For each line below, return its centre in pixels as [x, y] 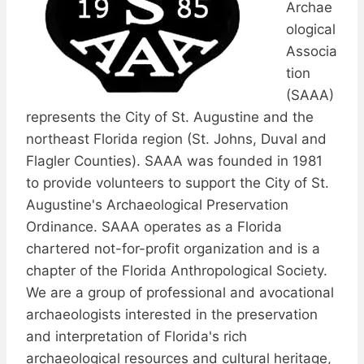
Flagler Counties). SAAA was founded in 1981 [174, 160]
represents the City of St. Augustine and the [170, 117]
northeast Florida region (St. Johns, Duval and [176, 139]
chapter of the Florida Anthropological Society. [177, 270]
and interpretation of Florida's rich [136, 336]
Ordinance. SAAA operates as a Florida [154, 226]
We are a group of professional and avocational [180, 292]
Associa [312, 51]
